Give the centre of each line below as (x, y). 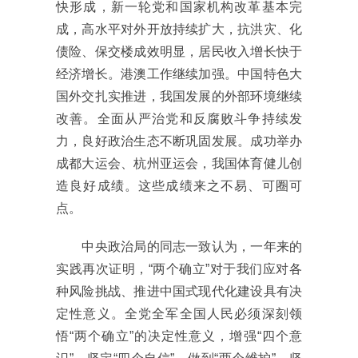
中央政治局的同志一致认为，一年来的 (179, 246)
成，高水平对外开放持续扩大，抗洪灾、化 (179, 29)
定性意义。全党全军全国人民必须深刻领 (179, 313)
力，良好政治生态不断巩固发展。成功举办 (179, 141)
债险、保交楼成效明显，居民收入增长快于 (179, 51)
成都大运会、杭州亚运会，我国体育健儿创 (179, 163)
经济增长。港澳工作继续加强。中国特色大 (179, 74)
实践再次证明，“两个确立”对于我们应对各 (179, 268)
